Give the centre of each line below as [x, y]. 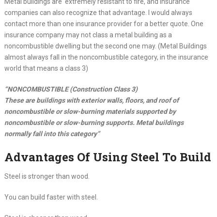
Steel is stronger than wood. [47, 177]
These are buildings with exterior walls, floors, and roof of [91, 101]
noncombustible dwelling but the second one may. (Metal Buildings [105, 46]
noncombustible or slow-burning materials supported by [90, 112]
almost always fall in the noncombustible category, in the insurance [106, 57]
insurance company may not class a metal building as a [88, 35]
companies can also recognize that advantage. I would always [98, 13]
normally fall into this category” [52, 134]
